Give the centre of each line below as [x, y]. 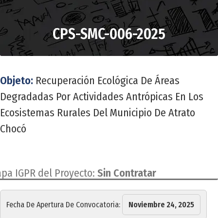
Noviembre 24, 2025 [161, 205]
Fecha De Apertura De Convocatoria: [64, 205]
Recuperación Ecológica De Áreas [108, 81]
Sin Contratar [127, 173]
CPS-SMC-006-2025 [109, 34]
